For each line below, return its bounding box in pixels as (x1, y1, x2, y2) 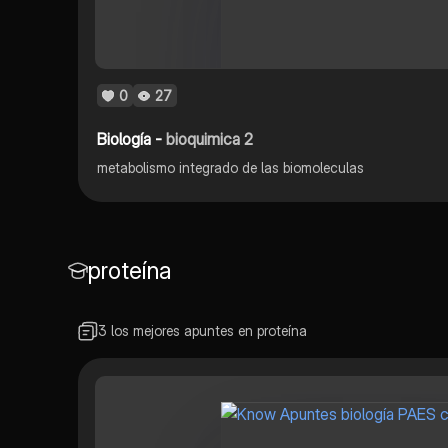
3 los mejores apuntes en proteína (97, 322, 307, 339)
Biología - (97, 128, 167, 149)
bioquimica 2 (166, 128, 254, 149)
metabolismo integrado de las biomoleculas (97, 158, 365, 176)
